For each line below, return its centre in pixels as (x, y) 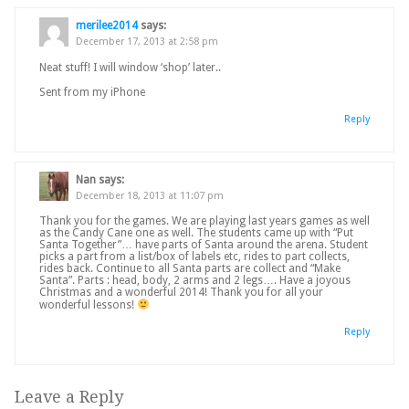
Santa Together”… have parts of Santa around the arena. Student (204, 245)
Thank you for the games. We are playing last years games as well (204, 221)
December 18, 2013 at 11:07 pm (149, 195)
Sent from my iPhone (92, 92)
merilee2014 (106, 26)
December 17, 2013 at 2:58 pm (147, 42)
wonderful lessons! (88, 305)
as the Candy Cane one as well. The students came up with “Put (196, 233)
